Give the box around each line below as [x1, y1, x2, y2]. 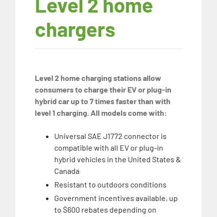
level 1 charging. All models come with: [35, 108, 167, 117]
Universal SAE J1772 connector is [54, 131, 167, 140]
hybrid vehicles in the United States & [54, 154, 181, 164]
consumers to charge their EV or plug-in [35, 84, 171, 94]
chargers [35, 16, 115, 41]
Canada [54, 166, 79, 175]
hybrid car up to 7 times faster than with [35, 96, 170, 106]
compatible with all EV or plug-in [54, 142, 163, 152]
